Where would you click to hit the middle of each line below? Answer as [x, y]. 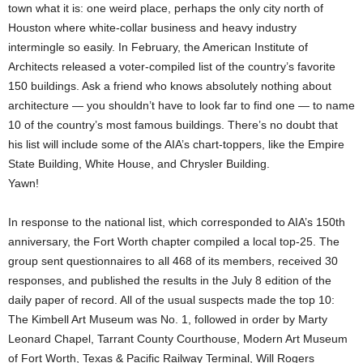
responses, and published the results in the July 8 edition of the [170, 280]
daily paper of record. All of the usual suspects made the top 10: [171, 300]
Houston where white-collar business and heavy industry [152, 28]
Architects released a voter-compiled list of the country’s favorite [172, 66]
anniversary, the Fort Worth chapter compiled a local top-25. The [174, 241]
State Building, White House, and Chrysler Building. [139, 164]
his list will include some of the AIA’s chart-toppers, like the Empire [176, 144]
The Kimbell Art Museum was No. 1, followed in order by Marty [168, 319]
